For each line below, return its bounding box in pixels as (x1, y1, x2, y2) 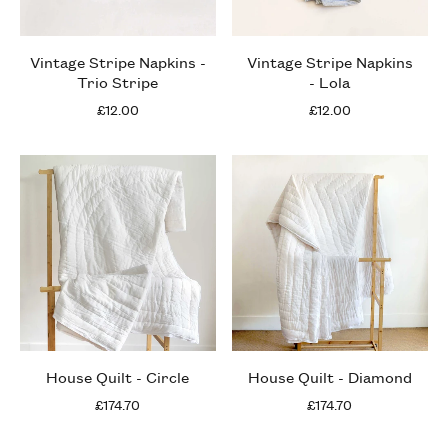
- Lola (309, 70, 351, 92)
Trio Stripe (77, 70, 159, 92)
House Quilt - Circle (46, 365, 190, 387)
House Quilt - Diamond (247, 365, 412, 387)
